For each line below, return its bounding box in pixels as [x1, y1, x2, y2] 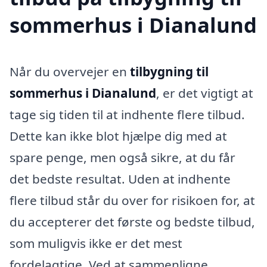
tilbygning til [130, 63, 209, 80]
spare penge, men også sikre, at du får [10, 148, 235, 166]
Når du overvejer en [10, 63, 130, 80]
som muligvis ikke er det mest [10, 234, 182, 252]
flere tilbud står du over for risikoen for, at [10, 191, 255, 209]
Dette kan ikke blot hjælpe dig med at [10, 127, 227, 144]
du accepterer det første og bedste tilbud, [10, 213, 255, 230]
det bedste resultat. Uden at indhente [10, 170, 231, 187]
